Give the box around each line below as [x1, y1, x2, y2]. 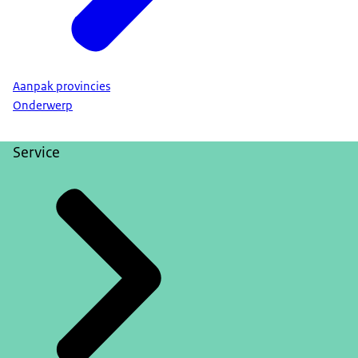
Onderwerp [13, 97, 73, 114]
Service [13, 142, 60, 163]
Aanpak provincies [13, 78, 110, 94]
